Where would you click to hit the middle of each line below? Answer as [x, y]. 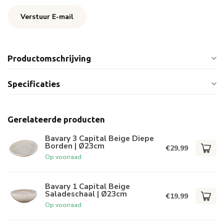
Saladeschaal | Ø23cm [86, 194]
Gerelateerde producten [56, 119]
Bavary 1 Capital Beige [87, 186]
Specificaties [34, 83]
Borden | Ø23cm [75, 146]
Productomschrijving [49, 58]
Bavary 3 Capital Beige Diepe [99, 138]
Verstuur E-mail [47, 16]
